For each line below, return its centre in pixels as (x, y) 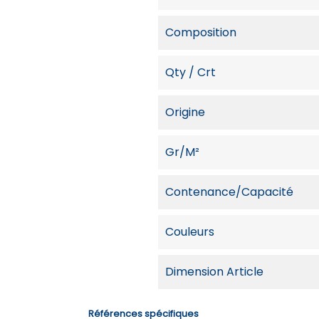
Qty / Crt (190, 72)
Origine (185, 112)
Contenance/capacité (229, 192)
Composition (201, 32)
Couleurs (190, 231)
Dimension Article (214, 271)
